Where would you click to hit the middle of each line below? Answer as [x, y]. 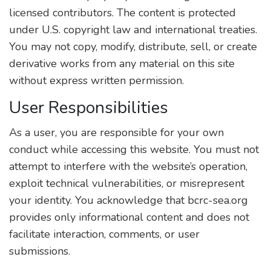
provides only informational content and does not [129, 217]
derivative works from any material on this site [122, 64]
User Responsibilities [89, 108]
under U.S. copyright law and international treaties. [133, 30]
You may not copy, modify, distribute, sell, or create [133, 47]
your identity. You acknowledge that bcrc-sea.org [129, 200]
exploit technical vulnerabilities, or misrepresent [127, 183]
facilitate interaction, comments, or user [104, 234]
